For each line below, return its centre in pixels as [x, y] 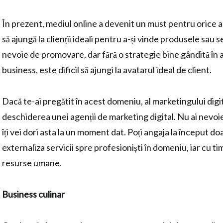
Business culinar [33, 194]
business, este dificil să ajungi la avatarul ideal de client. [107, 70]
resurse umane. [32, 163]
